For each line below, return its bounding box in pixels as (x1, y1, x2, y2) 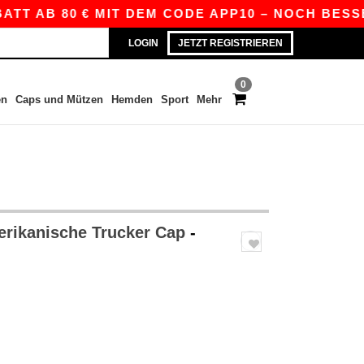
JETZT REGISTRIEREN (178, 37, 283, 49)
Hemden (110, 93, 153, 106)
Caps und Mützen (15, 93, 103, 106)
